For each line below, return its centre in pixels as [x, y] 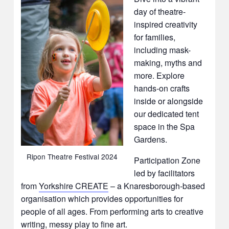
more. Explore [159, 75]
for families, [154, 37]
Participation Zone [167, 160]
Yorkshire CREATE [74, 186]
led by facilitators [164, 173]
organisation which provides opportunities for [102, 198]
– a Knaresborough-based [157, 186]
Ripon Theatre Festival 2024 [72, 156]
